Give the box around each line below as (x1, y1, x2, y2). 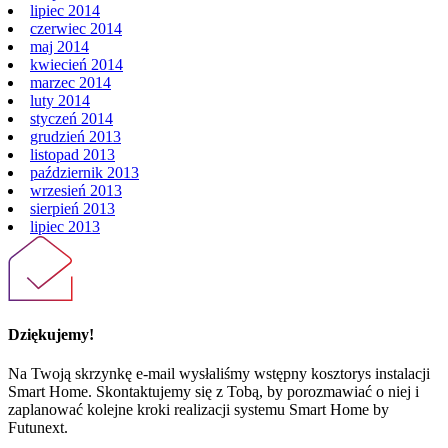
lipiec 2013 (30, 217, 100, 235)
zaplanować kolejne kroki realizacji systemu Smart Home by (8, 401, 389, 419)
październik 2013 (30, 163, 139, 181)
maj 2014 (30, 37, 89, 55)
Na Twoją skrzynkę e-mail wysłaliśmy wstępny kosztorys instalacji (8, 365, 430, 383)
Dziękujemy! (8, 325, 94, 343)
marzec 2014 (30, 73, 111, 91)
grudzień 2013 (30, 127, 121, 145)
